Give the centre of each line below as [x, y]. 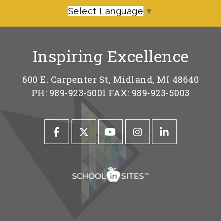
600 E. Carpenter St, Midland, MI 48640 [110, 80]
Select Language [105, 11]
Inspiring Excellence [110, 56]
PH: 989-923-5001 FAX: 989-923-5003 [110, 93]
